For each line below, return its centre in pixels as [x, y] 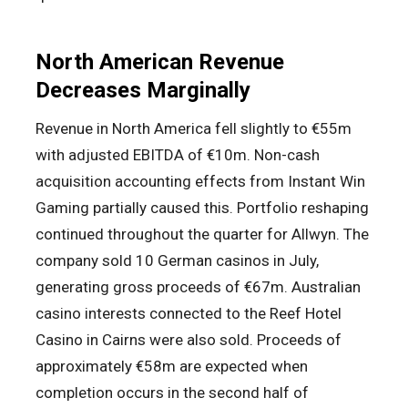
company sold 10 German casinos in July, [177, 261]
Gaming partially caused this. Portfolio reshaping [202, 208]
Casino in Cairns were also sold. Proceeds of [189, 340]
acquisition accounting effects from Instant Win [200, 182]
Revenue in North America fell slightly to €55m [194, 129]
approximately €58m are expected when [172, 367]
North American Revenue [160, 62]
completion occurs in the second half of [172, 393]
